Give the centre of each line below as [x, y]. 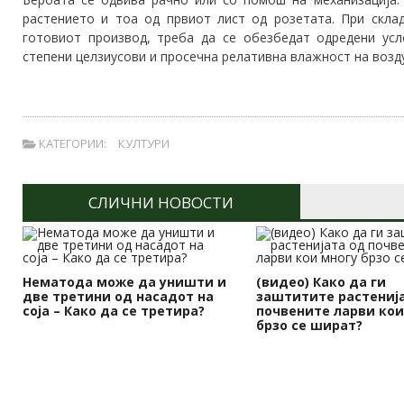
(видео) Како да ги [321, 282]
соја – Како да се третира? [114, 311]
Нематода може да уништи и [124, 282]
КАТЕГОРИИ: [71, 144]
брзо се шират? [310, 326]
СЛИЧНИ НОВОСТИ [161, 203]
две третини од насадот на [118, 297]
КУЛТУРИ [143, 144]
